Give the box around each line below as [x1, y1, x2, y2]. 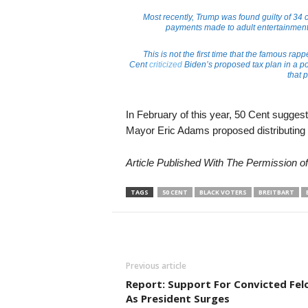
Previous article [125, 259, 186, 272]
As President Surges [125, 291, 230, 305]
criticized [148, 59, 182, 69]
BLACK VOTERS [199, 187, 247, 197]
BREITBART [258, 187, 294, 197]
